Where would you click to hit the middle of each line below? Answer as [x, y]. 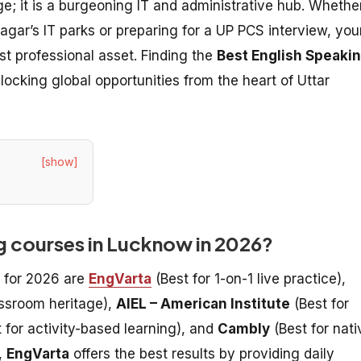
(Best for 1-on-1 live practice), [249, 278]
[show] [60, 161]
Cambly [244, 328]
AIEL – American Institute [203, 303]
